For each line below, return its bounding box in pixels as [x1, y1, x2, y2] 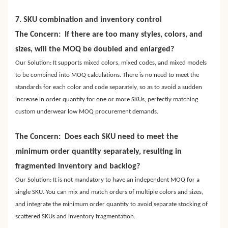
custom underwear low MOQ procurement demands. [15, 108, 158, 116]
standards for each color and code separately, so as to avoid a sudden [15, 84, 202, 91]
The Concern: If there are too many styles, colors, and [15, 31, 203, 39]
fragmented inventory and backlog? [15, 162, 140, 171]
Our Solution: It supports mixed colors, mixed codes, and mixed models [15, 60, 207, 67]
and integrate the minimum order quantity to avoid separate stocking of [15, 201, 208, 208]
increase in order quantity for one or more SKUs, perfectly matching [15, 96, 198, 103]
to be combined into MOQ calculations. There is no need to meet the [15, 72, 199, 79]
